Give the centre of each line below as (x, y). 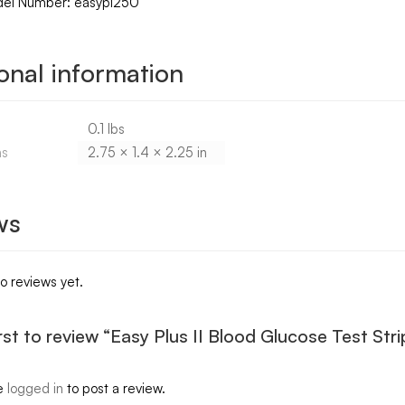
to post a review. (114, 388)
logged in (35, 388)
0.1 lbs (106, 128)
